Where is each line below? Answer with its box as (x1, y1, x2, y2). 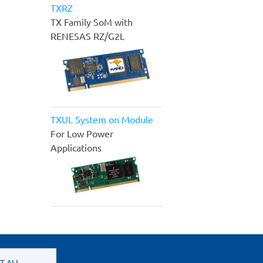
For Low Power (50, 127, 113, 139)
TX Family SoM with (50, 15, 133, 28)
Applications (50, 141, 102, 153)
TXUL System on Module (50, 113, 153, 125)
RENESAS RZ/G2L (50, 29, 124, 42)
